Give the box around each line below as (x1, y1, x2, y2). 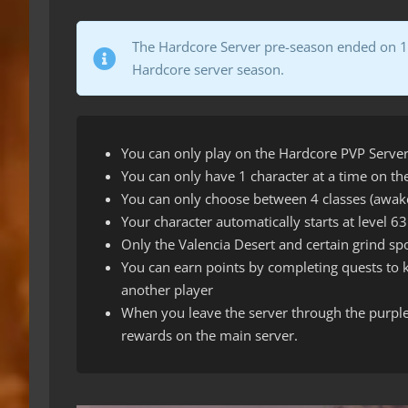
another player (121, 280, 213, 299)
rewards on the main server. (121, 325, 298, 344)
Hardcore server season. (132, 60, 284, 79)
